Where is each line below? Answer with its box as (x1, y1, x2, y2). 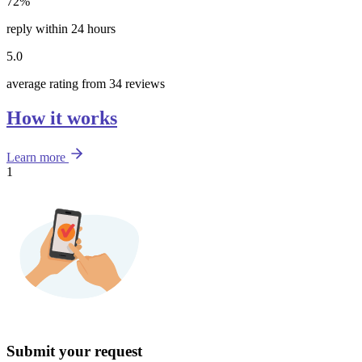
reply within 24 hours (6, 21, 116, 36)
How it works (6, 107, 117, 128)
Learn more (6, 149, 65, 164)
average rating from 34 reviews (6, 76, 165, 90)
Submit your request (6, 343, 142, 360)
